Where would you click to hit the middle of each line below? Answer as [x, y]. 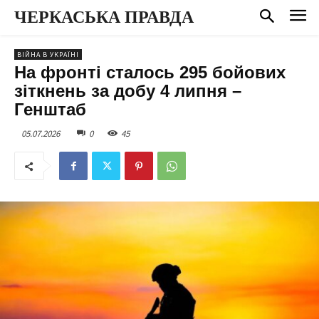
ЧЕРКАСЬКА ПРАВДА [104, 17]
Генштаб [50, 109]
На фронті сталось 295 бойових [150, 72]
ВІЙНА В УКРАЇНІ [48, 54]
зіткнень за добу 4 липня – [128, 90]
